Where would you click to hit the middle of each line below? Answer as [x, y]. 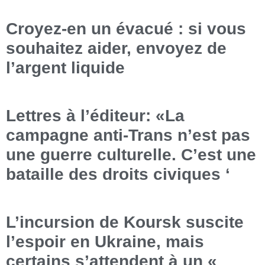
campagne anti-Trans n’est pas [128, 135]
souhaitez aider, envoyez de [116, 49]
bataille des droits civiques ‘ [118, 174]
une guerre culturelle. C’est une [131, 155]
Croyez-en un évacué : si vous [126, 29]
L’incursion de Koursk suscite [125, 222]
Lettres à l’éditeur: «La [95, 116]
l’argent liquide [65, 68]
